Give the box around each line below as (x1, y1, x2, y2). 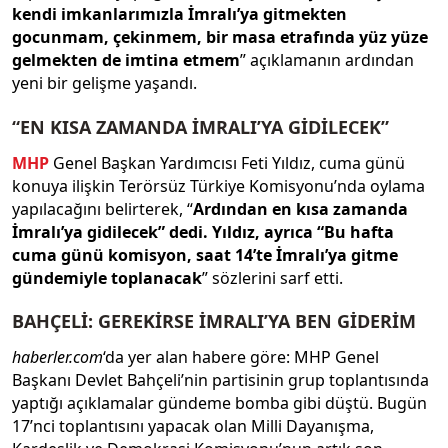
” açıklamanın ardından (240, 49, 414, 72)
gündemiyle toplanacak (12, 266, 202, 289)
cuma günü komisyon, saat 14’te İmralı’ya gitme (12, 243, 398, 266)
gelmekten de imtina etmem (12, 49, 240, 72)
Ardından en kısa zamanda (193, 197, 408, 220)
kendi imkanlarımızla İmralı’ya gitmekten (12, 3, 347, 26)
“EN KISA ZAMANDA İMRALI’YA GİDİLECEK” (12, 114, 389, 139)
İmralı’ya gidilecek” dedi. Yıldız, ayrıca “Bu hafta (12, 220, 394, 243)
